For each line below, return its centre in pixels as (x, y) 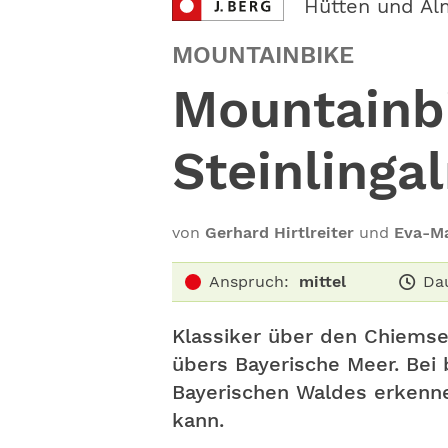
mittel (322, 281)
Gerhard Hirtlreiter (279, 232)
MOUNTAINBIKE (263, 55)
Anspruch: (249, 281)
